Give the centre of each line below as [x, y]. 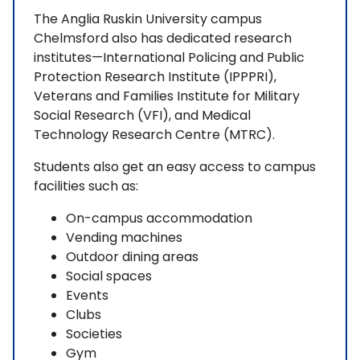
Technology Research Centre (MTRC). [154, 135]
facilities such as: [86, 186]
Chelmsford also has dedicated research [163, 39]
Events [87, 296]
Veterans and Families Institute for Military [167, 96]
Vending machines [124, 238]
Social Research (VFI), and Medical [142, 116]
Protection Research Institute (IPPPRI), [155, 77]
